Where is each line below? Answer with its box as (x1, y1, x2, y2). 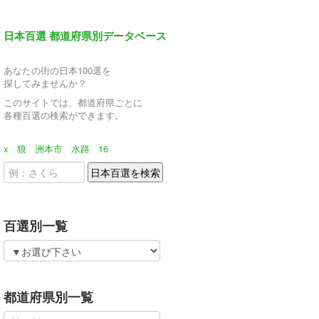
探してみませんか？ (4, 76, 87, 90)
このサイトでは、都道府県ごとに (4, 95, 142, 109)
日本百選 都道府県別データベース (4, 28, 167, 43)
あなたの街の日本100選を (4, 63, 111, 77)
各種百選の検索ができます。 (4, 108, 124, 122)
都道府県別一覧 (4, 288, 93, 305)
